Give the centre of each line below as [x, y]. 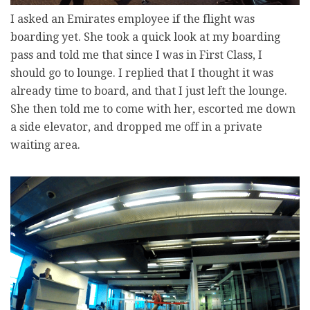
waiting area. [45, 145]
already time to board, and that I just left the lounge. [149, 91]
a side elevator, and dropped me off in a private [136, 127]
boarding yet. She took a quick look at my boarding [145, 37]
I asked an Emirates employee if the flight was [133, 19]
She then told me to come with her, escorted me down [153, 109]
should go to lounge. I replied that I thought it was [142, 73]
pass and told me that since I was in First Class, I [136, 55]
